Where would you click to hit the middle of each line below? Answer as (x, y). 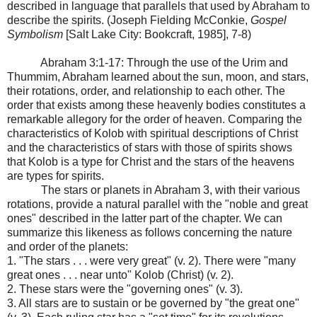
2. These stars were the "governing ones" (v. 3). (125, 289)
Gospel (269, 20)
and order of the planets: (68, 246)
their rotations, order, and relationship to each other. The (146, 91)
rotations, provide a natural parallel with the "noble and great (157, 204)
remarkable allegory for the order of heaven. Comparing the (155, 119)
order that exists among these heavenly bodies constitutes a (156, 105)
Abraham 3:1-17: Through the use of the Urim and (164, 62)
